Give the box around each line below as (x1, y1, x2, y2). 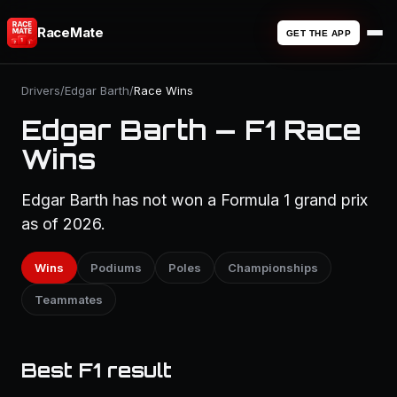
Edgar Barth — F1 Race (21, 113, 362, 146)
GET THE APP (285, 27, 351, 38)
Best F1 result (21, 358, 172, 382)
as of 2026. (21, 214, 105, 233)
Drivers (21, 83, 60, 97)
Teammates (35, 292, 103, 307)
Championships (228, 261, 318, 275)
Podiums (90, 261, 142, 275)
